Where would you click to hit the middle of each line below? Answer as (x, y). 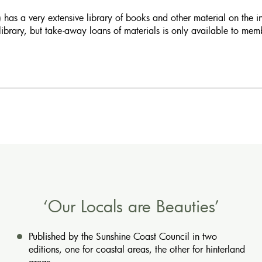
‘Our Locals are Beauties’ (131, 206)
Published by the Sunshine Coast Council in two (123, 236)
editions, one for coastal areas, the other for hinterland (137, 249)
